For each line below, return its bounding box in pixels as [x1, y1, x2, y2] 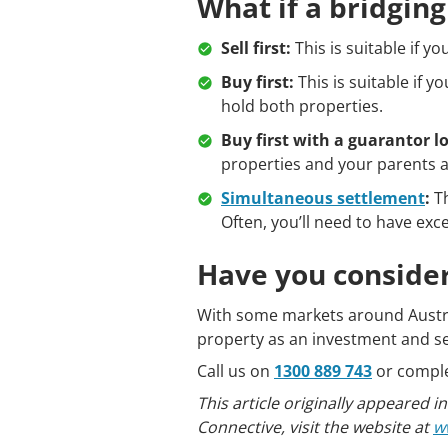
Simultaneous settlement [221, 187, 425, 209]
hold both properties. [221, 95, 383, 117]
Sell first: [221, 37, 291, 59]
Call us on [197, 360, 274, 382]
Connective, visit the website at [197, 416, 433, 438]
